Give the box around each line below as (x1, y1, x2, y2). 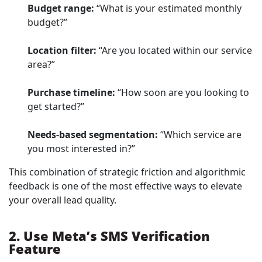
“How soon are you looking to (115, 86, 249, 99)
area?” (27, 58, 55, 71)
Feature (9, 240, 61, 258)
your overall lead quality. (9, 194, 116, 207)
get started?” (27, 100, 84, 113)
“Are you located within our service (96, 44, 252, 57)
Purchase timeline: (27, 86, 115, 99)
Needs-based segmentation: (27, 128, 158, 142)
